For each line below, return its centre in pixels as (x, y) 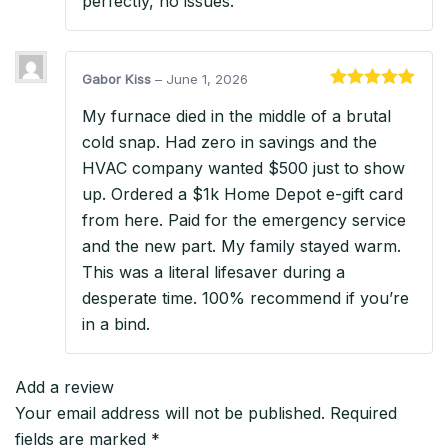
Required (363, 413)
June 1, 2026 (207, 78)
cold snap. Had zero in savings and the (229, 142)
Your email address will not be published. (170, 413)
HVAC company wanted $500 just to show (243, 168)
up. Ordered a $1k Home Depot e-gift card (242, 194)
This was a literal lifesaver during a (213, 272)
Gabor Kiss (118, 78)
